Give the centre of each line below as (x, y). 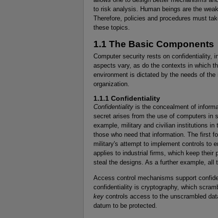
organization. (111, 84)
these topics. (112, 27)
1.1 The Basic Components (154, 44)
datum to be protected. (125, 206)
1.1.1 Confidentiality (127, 99)
